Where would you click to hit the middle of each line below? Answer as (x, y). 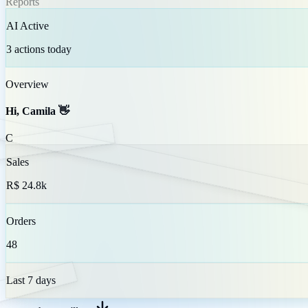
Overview (27, 84)
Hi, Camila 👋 (37, 111)
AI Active (27, 25)
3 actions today (39, 49)
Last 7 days (31, 280)
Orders (21, 221)
